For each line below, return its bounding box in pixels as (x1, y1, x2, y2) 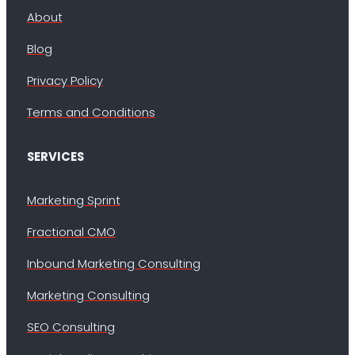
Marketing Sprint (26, 192, 120, 209)
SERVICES (26, 147, 84, 165)
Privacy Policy (26, 71, 103, 89)
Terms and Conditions (26, 103, 155, 120)
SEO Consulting (26, 318, 115, 335)
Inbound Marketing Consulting (26, 254, 200, 272)
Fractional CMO (26, 223, 116, 241)
